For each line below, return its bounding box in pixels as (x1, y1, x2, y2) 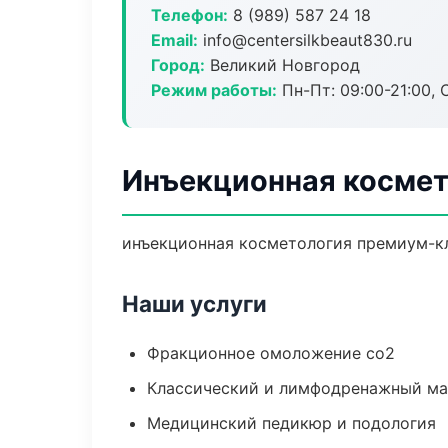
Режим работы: (151, 80, 277, 100)
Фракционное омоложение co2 (147, 343, 395, 363)
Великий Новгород (205, 55, 360, 75)
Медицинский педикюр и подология (147, 413, 436, 433)
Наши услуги (122, 290, 267, 317)
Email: (151, 30, 198, 50)
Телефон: (151, 5, 228, 25)
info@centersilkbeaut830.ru (198, 30, 412, 50)
